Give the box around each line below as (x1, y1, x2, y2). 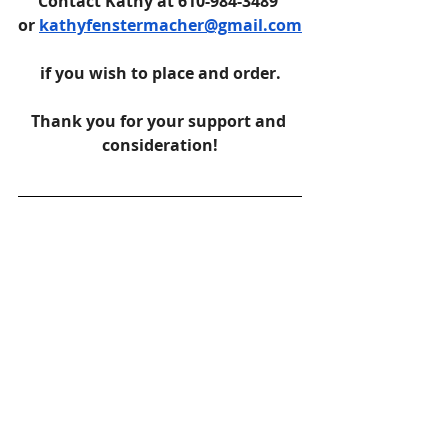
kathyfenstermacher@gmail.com (39, 13, 302, 36)
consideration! (102, 133, 218, 156)
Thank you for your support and (30, 109, 290, 132)
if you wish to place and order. (39, 61, 281, 84)
